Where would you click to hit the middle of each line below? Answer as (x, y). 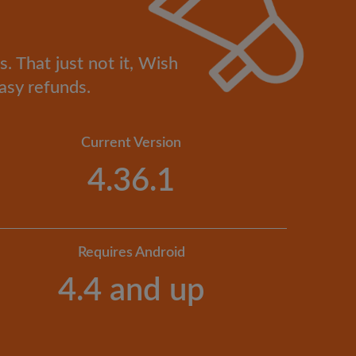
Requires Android (131, 253)
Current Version (132, 143)
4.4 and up (131, 291)
